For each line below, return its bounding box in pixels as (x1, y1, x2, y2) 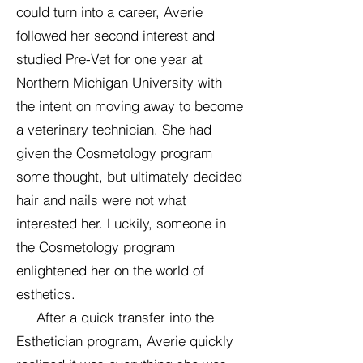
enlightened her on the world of (16, 262, 204, 279)
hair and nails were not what (16, 191, 186, 208)
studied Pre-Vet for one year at (16, 50, 203, 67)
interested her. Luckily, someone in (16, 215, 226, 232)
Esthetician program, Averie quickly (16, 332, 233, 349)
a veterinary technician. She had (16, 121, 211, 138)
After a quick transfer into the (16, 309, 214, 326)
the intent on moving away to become (16, 97, 243, 114)
